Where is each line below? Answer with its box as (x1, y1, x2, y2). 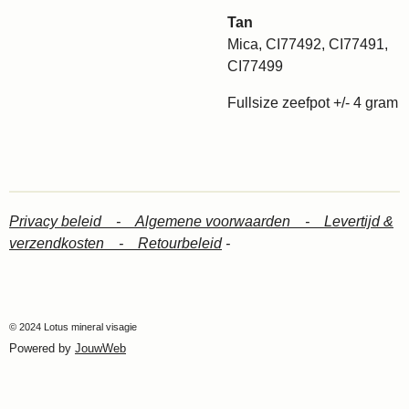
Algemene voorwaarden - (135, 214, 324, 229)
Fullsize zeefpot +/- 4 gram (227, 95, 398, 110)
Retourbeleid (138, 236, 222, 251)
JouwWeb (75, 341, 126, 355)
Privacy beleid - (9, 214, 135, 229)
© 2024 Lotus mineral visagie (9, 321, 137, 332)
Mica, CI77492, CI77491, (227, 37, 388, 52)
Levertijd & (324, 214, 393, 229)
